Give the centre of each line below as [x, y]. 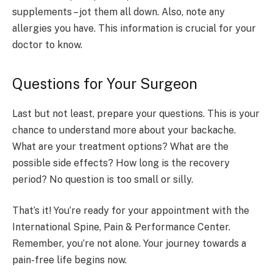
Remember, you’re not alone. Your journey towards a [129, 244]
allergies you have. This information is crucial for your [134, 29]
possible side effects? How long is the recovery [121, 163]
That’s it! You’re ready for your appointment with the [131, 211]
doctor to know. [47, 45]
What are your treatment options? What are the [120, 146]
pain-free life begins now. [69, 260]
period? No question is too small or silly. [103, 179]
